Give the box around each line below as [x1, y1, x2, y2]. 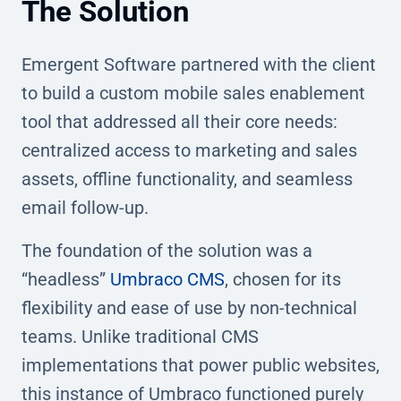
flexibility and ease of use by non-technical [21, 296, 357, 319]
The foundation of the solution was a [21, 239, 312, 261]
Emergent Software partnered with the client [21, 53, 376, 75]
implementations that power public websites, [21, 354, 380, 376]
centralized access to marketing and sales [21, 139, 357, 161]
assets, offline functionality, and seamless [21, 167, 353, 190]
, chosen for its [225, 268, 341, 290]
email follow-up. [21, 196, 149, 218]
